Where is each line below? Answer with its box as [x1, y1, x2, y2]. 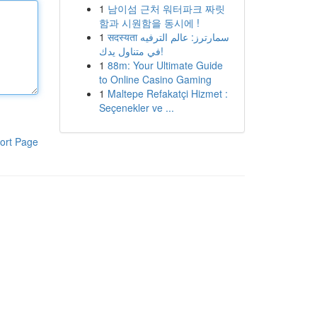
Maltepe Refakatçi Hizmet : [107, 86, 228, 100]
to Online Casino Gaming [98, 72, 212, 86]
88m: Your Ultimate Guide [107, 58, 223, 72]
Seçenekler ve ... [98, 100, 174, 115]
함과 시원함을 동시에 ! [98, 16, 200, 30]
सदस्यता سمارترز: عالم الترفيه [107, 30, 140, 44]
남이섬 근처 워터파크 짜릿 [107, 1, 225, 16]
